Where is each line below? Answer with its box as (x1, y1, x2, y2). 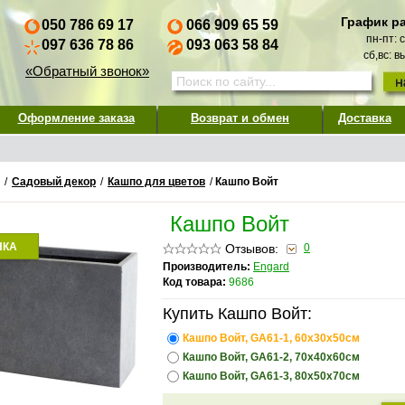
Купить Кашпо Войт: (163, 305, 312, 323)
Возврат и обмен (191, 111, 289, 125)
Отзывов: (221, 241, 282, 256)
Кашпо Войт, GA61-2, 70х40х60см (183, 351, 363, 363)
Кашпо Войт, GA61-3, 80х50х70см (183, 370, 363, 382)
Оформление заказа (17, 111, 135, 125)
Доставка (337, 111, 391, 125)
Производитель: (163, 260, 250, 273)
